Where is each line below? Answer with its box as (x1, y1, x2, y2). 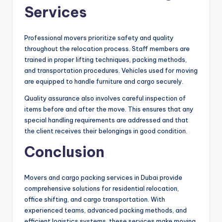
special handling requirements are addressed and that (24, 116, 188, 124)
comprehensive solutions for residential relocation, (24, 184, 179, 193)
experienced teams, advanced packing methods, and (24, 206, 187, 215)
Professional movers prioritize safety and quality (24, 34, 173, 42)
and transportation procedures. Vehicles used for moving (24, 66, 198, 75)
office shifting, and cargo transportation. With (24, 195, 165, 204)
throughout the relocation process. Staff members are (24, 45, 190, 53)
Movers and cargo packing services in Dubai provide (24, 173, 182, 182)
